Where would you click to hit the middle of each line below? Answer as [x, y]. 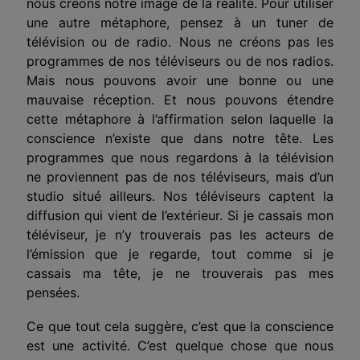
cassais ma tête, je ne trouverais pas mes [180, 273]
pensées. [53, 292]
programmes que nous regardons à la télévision [180, 157]
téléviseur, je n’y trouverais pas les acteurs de [180, 234]
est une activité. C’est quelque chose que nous [180, 345]
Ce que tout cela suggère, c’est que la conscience [180, 326]
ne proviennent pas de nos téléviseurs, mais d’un [180, 176]
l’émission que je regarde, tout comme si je [180, 254]
